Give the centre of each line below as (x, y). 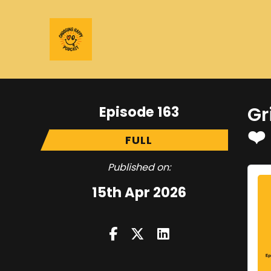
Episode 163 (139, 112)
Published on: (139, 167)
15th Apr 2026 (139, 192)
